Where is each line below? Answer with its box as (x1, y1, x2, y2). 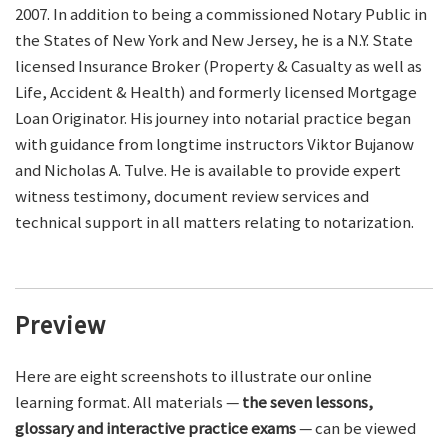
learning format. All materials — (15, 391, 242, 414)
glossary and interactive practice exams (15, 417, 296, 440)
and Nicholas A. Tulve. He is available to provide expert (15, 159, 401, 182)
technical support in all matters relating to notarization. (15, 211, 414, 234)
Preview (15, 309, 106, 342)
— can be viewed (296, 417, 416, 440)
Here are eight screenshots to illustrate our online (15, 365, 372, 388)
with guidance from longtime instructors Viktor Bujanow (15, 133, 414, 156)
